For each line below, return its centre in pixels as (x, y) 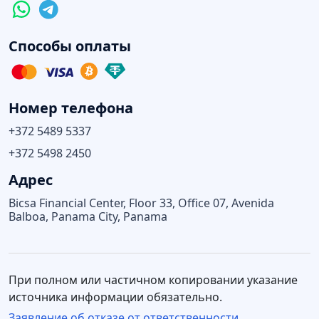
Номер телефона (71, 108)
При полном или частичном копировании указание (153, 279)
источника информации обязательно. (115, 297)
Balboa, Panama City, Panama (88, 216)
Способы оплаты (70, 46)
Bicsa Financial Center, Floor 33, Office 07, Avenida (141, 203)
